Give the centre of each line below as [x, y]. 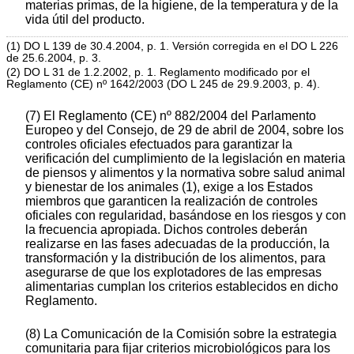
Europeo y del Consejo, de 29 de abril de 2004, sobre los [185, 130]
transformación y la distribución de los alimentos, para [175, 258]
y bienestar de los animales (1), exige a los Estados [169, 187]
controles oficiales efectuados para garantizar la [159, 145]
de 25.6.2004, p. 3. [54, 58]
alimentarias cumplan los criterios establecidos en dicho [182, 287]
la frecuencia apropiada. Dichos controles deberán [166, 230]
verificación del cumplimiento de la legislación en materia [185, 159]
